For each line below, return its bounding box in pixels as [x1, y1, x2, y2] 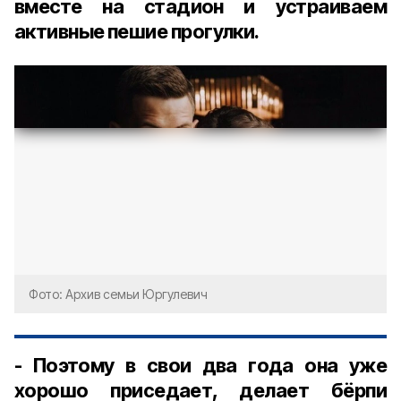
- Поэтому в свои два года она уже [14, 354, 387, 377]
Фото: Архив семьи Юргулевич [29, 286, 208, 302]
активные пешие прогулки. [14, 20, 260, 43]
